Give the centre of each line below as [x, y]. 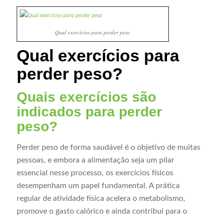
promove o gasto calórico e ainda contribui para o [102, 211]
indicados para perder [89, 112]
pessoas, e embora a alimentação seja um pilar [95, 160]
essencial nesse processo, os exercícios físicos [95, 173]
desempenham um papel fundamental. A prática [98, 185]
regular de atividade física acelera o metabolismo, [101, 198]
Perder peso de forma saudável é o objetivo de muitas [108, 147]
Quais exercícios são [86, 97]
